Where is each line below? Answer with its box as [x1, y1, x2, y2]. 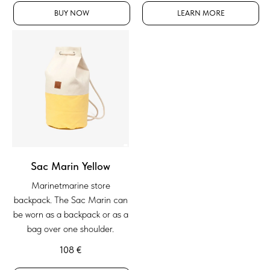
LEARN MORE [177, 8, 225, 17]
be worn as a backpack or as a [13, 208, 128, 220]
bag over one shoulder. [27, 222, 114, 234]
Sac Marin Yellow [31, 159, 110, 172]
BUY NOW [54, 8, 89, 17]
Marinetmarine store [31, 179, 110, 191]
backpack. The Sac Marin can [13, 193, 128, 206]
